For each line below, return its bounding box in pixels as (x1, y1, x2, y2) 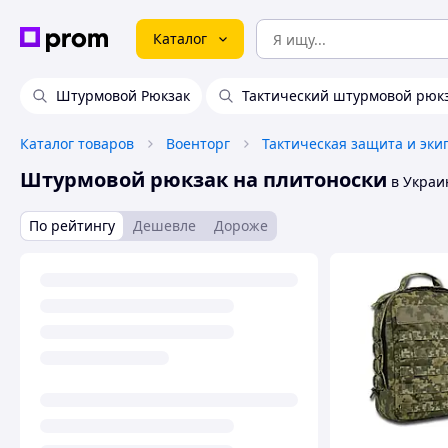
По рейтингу (29, 216, 115, 235)
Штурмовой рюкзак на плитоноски (20, 166, 387, 193)
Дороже (214, 216, 268, 235)
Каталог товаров (20, 134, 134, 153)
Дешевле (133, 216, 196, 235)
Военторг (166, 134, 230, 153)
